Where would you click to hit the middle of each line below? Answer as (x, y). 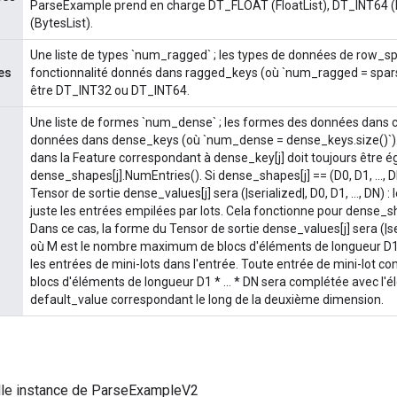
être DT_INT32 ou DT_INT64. (110, 90)
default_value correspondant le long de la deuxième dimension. (207, 299)
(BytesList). (62, 23)
